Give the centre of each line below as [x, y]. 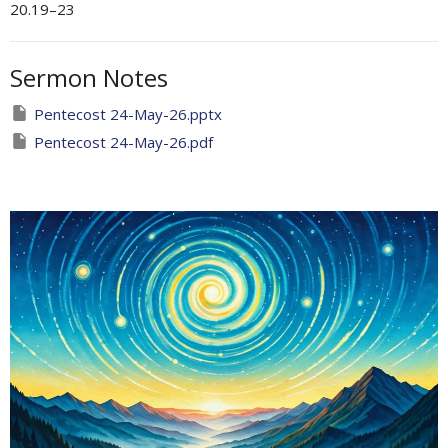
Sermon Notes [89, 78]
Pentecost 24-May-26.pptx [128, 114]
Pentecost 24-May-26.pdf [123, 142]
